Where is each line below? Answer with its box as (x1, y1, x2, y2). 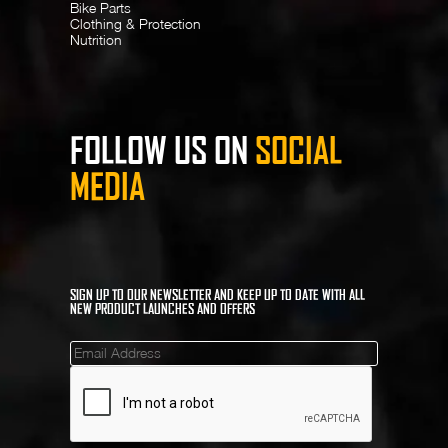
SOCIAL (255, 129, 342, 171)
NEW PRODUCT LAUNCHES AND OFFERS (70, 300, 255, 317)
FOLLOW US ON (70, 129, 255, 171)
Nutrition (70, 30, 122, 48)
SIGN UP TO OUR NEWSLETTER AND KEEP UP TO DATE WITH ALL (70, 286, 365, 303)
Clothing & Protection (70, 14, 201, 32)
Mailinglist (69, 339, 157, 364)
